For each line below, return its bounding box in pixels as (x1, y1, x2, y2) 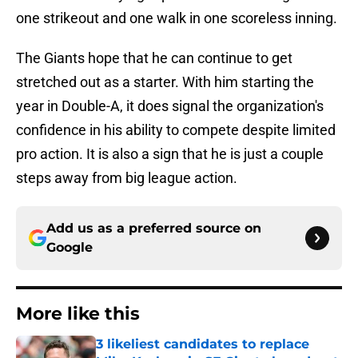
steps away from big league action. (16, 169, 237, 187)
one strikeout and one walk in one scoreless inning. (16, 10, 337, 27)
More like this (16, 303, 140, 325)
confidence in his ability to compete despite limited (16, 121, 336, 139)
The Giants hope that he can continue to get (16, 50, 292, 67)
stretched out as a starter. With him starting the (16, 74, 314, 91)
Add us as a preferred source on (46, 221, 261, 237)
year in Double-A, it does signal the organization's (16, 97, 324, 115)
